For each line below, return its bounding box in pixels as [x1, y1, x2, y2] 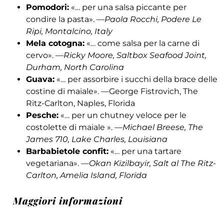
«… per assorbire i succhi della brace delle [54, 74, 217, 84]
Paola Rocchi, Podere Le [104, 14, 201, 24]
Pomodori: [26, 2, 69, 12]
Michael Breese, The [122, 122, 203, 132]
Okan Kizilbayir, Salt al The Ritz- [89, 158, 216, 168]
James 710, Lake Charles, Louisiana [26, 134, 167, 144]
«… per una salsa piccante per [69, 2, 186, 12]
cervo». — [26, 50, 63, 60]
